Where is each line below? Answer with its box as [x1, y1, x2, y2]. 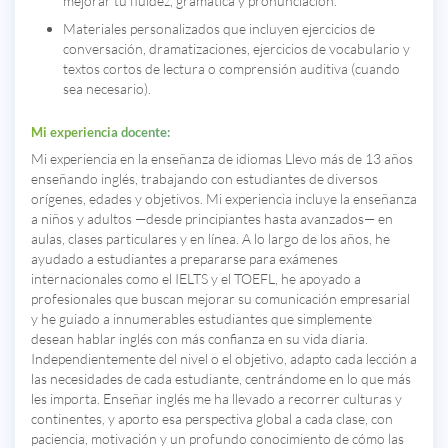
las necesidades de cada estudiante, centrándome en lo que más [31, 369, 411, 387]
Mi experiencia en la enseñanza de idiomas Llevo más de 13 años [31, 149, 413, 167]
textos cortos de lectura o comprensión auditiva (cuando [63, 59, 400, 77]
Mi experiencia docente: [31, 123, 170, 140]
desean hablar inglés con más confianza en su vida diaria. [31, 329, 368, 347]
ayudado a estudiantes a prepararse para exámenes [31, 249, 338, 267]
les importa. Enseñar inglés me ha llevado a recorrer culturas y [31, 389, 402, 407]
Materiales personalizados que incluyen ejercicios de [63, 19, 375, 37]
